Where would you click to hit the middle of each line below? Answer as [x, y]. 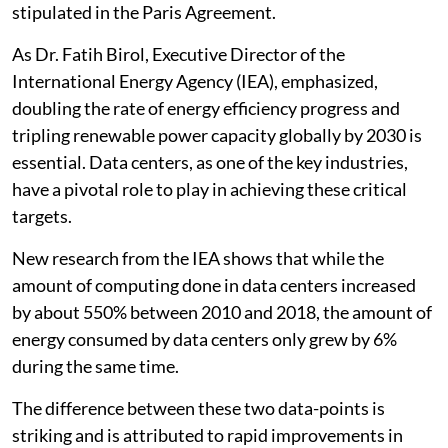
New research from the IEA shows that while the [198, 258]
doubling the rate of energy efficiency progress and [206, 108]
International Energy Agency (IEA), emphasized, [195, 81]
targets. [42, 216]
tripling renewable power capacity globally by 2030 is [217, 135]
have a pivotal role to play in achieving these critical [209, 189]
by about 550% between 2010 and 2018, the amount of [222, 312]
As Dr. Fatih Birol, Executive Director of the [178, 54]
